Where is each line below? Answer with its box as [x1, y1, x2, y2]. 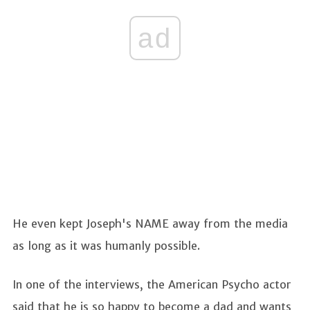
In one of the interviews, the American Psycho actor [12, 277, 291, 292]
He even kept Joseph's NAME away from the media [12, 217, 288, 231]
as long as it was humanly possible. [12, 239, 203, 253]
